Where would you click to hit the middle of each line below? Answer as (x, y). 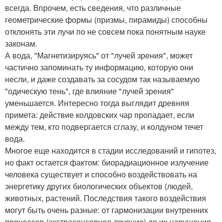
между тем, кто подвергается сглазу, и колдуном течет (104, 127)
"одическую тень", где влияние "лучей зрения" (89, 91)
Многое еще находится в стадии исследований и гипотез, (111, 150)
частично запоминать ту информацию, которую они (99, 67)
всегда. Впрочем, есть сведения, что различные (93, 8)
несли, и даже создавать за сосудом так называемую (102, 79)
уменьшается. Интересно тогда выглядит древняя (97, 103)
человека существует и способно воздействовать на (101, 174)
